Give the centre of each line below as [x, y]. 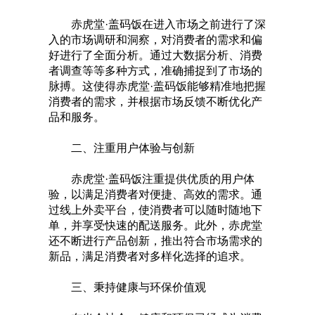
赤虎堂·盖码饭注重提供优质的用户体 [152, 179]
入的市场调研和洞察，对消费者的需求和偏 [155, 40]
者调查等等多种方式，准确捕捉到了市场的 [155, 71]
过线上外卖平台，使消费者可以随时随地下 [155, 210]
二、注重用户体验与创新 [122, 148]
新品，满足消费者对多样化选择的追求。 [150, 257]
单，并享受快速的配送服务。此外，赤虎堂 [155, 226]
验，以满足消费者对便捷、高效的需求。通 [155, 195]
